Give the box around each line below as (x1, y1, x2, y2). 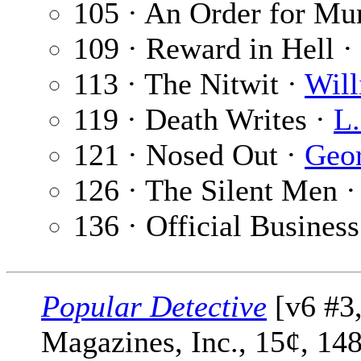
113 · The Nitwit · (73, 67, 305, 102)
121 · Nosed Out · (73, 138, 305, 172)
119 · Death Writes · (73, 102, 334, 137)
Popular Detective (41, 289, 267, 324)
